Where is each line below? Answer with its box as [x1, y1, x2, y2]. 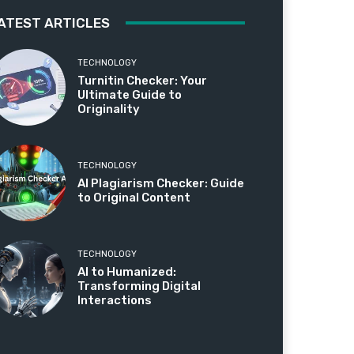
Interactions [77, 293, 153, 308]
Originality [77, 102, 141, 117]
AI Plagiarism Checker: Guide [77, 176, 245, 191]
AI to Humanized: [77, 265, 177, 280]
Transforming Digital [77, 279, 201, 294]
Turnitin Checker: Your [77, 73, 208, 88]
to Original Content [77, 190, 191, 205]
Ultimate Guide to [77, 88, 183, 103]
